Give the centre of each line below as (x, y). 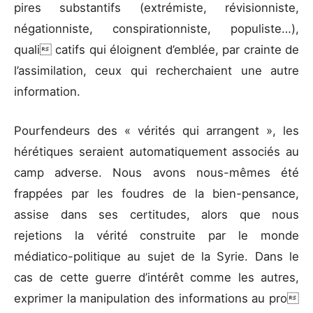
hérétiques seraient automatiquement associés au (156, 151)
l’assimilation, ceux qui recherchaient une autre (156, 71)
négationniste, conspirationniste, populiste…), (156, 29)
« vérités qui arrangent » (198, 130)
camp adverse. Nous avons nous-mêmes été (156, 172)
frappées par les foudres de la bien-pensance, (156, 193)
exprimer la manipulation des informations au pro (156, 298)
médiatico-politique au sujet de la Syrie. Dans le (156, 256)
